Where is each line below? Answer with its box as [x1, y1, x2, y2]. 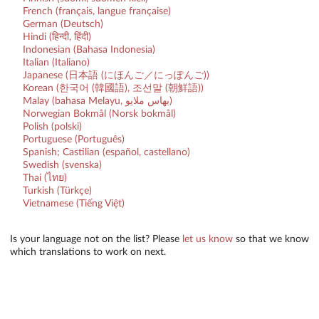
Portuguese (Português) [22, 134, 125, 145]
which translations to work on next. [10, 246, 166, 257]
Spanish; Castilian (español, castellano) [22, 147, 190, 157]
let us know [182, 234, 233, 244]
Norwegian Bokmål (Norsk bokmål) [22, 108, 176, 119]
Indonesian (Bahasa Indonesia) [22, 44, 155, 55]
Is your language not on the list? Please [10, 234, 182, 244]
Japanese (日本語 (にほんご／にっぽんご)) [22, 70, 209, 80]
